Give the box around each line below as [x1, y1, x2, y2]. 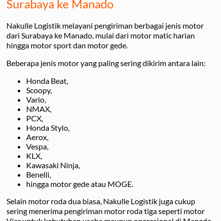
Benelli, [26, 169, 51, 179]
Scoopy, [26, 85, 52, 95]
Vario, [26, 94, 46, 104]
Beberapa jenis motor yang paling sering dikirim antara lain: [6, 58, 206, 68]
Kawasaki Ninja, [26, 160, 80, 170]
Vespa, [26, 141, 48, 151]
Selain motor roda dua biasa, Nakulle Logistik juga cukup [6, 196, 195, 206]
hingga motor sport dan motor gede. [6, 40, 128, 50]
